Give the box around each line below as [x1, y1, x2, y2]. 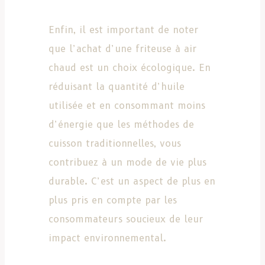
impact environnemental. [49, 232, 166, 244]
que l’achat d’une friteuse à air [49, 43, 196, 54]
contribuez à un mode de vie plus [49, 156, 206, 168]
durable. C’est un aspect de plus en [49, 175, 215, 187]
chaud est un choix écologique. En [49, 62, 211, 73]
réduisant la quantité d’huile [49, 80, 185, 92]
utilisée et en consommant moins [49, 99, 205, 111]
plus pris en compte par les [49, 194, 177, 206]
